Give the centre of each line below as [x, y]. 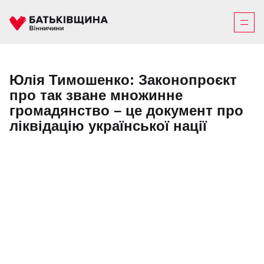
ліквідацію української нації [108, 126]
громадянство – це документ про [126, 110]
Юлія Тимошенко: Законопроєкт [123, 80]
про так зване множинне [96, 95]
